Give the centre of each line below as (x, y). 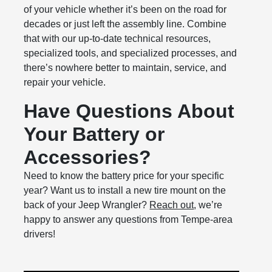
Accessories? (88, 157)
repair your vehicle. (65, 82)
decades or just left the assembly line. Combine (125, 24)
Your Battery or (94, 134)
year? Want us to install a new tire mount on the (125, 190)
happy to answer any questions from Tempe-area (128, 219)
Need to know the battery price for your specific (124, 176)
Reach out (172, 205)
